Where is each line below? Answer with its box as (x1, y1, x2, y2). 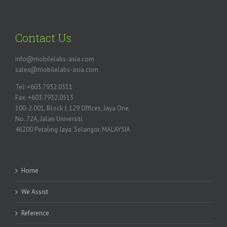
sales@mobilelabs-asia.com (15, 65, 98, 74)
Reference (21, 209, 49, 218)
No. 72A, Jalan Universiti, (15, 115, 84, 124)
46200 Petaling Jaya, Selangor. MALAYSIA (15, 125, 130, 134)
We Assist (21, 187, 48, 197)
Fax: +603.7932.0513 (15, 93, 73, 102)
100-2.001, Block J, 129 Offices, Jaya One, (15, 104, 130, 113)
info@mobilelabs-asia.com (15, 55, 94, 64)
